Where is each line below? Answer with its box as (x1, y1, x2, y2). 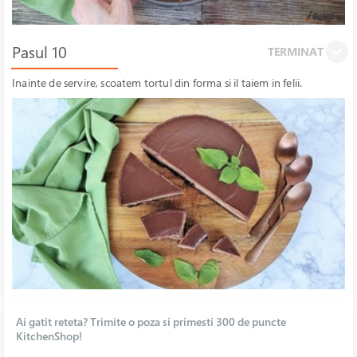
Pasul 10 (12, 41, 67, 63)
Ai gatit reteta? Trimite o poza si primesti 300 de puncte (16, 314, 286, 329)
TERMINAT (268, 44, 326, 59)
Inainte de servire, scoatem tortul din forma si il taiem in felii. (12, 75, 303, 90)
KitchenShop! (16, 328, 82, 343)
